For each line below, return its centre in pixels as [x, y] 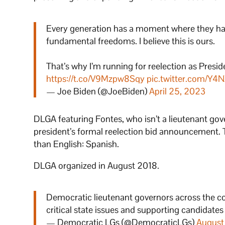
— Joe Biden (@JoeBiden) [98, 91]
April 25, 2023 [178, 91]
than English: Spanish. [77, 144]
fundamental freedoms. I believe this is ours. [131, 41]
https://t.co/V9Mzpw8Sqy [96, 79]
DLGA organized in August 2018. [97, 166]
